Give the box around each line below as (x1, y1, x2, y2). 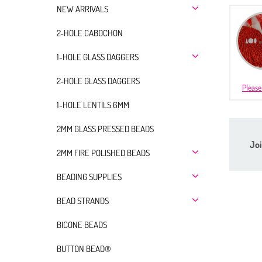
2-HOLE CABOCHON (57, 27, 123, 39)
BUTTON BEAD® (57, 243, 111, 254)
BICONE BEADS (57, 219, 107, 230)
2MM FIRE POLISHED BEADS (57, 147, 150, 158)
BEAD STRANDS (57, 195, 109, 206)
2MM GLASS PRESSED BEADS (57, 123, 154, 135)
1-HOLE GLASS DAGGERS (57, 51, 139, 63)
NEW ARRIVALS (57, 3, 108, 15)
